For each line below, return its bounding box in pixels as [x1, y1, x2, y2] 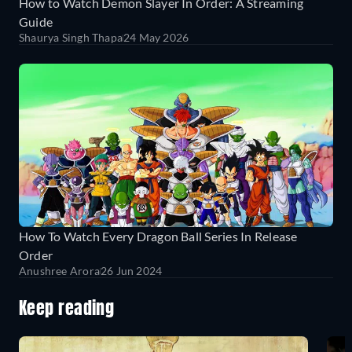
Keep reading [19, 300, 115, 318]
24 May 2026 [123, 30, 189, 44]
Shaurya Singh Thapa [19, 30, 123, 44]
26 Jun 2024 [100, 263, 163, 277]
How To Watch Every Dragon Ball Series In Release [19, 228, 298, 244]
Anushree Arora [19, 263, 100, 277]
